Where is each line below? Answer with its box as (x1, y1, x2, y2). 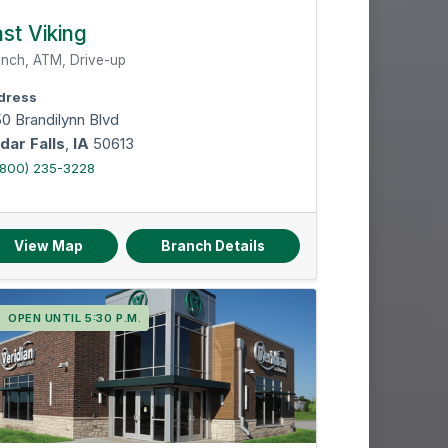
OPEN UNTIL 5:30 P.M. (7, 311, 142, 325)
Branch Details (160, 238, 265, 254)
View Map (13, 238, 83, 254)
